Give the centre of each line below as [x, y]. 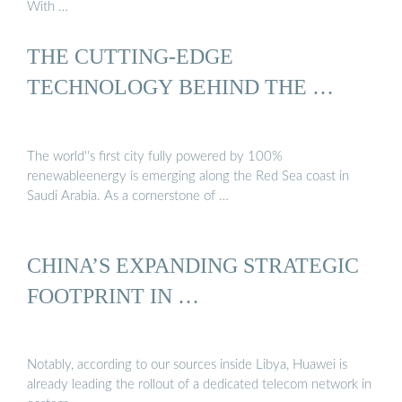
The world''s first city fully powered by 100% [155, 156]
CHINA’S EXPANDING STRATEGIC [193, 266]
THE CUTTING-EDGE [130, 57]
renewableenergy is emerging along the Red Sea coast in [188, 176]
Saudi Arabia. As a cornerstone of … [128, 196]
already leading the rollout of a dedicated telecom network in [199, 385]
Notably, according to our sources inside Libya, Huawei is [187, 365]
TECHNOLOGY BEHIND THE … [180, 87]
